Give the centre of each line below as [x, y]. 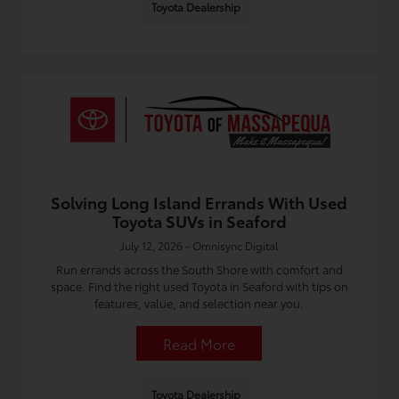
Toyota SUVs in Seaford [199, 221]
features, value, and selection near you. [199, 303]
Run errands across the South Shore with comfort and [199, 269]
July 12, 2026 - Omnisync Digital [199, 245]
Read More [199, 343]
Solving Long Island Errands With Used [199, 202]
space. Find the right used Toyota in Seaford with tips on [199, 286]
